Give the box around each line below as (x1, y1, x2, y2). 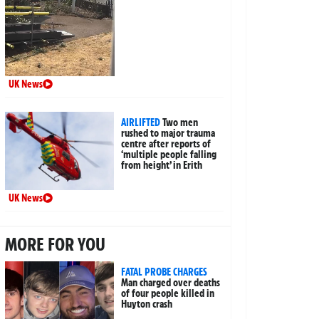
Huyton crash (121, 298, 173, 311)
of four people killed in (121, 287, 215, 300)
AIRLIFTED (121, 116, 161, 130)
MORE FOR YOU (4, 233, 105, 256)
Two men (162, 116, 199, 130)
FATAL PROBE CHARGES (121, 266, 208, 279)
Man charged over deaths (121, 276, 221, 290)
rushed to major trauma (121, 127, 216, 140)
